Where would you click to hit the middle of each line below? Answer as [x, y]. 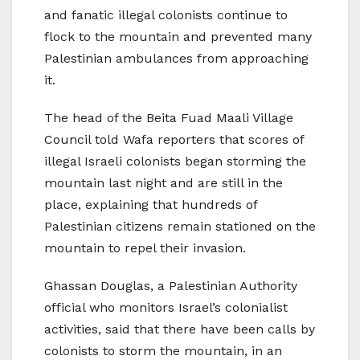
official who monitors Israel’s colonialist [166, 308]
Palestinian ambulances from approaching [176, 59]
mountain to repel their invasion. [145, 248]
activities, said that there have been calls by [180, 329]
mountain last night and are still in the [164, 183]
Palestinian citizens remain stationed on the [180, 227]
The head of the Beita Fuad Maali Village [169, 118]
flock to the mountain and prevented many [178, 37]
